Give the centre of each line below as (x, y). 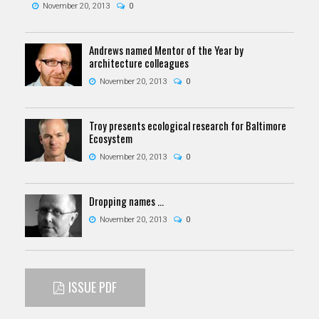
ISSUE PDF (93, 287)
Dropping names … (126, 200)
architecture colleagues (139, 62)
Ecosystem (111, 138)
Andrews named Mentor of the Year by (166, 49)
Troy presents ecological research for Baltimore (188, 125)
